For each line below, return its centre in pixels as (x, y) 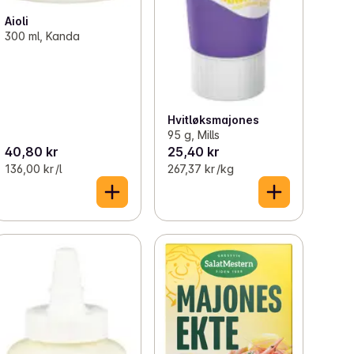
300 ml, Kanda (43, 36)
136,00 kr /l (34, 169)
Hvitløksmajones (213, 120)
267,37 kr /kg (200, 169)
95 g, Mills (193, 135)
